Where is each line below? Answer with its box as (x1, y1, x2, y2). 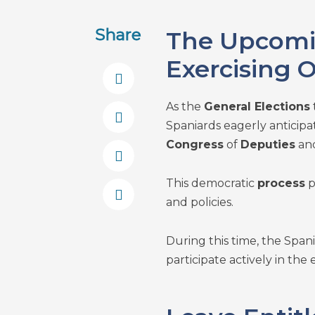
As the (165, 100, 204, 113)
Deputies (240, 138, 295, 151)
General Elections (203, 100, 310, 113)
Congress (165, 138, 224, 151)
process (257, 176, 305, 190)
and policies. (165, 195, 233, 209)
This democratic (165, 176, 257, 190)
